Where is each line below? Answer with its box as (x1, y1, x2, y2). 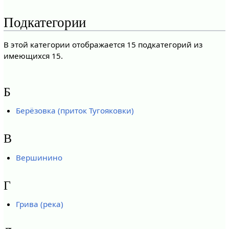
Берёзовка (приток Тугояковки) (16, 105, 134, 116)
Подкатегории (3, 15, 86, 31)
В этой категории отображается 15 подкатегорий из (3, 39, 202, 50)
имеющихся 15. (3, 51, 63, 61)
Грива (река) (16, 199, 64, 210)
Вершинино (16, 152, 63, 163)
